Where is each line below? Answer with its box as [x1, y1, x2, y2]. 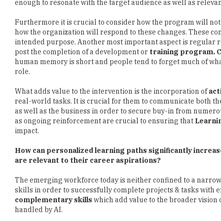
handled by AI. [15, 205, 63, 214]
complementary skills [15, 195, 92, 204]
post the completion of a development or [15, 47, 148, 56]
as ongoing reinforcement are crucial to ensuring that [15, 116, 195, 125]
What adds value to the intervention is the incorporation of [15, 87, 207, 96]
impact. [15, 126, 39, 135]
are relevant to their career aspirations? [15, 156, 161, 165]
